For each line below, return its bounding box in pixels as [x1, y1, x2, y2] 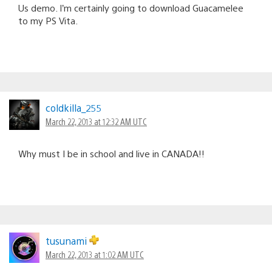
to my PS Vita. [18, 14, 78, 26]
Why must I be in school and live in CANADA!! [18, 147, 205, 159]
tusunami [46, 234, 89, 247]
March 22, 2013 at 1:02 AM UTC [46, 248, 144, 260]
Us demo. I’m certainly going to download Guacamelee [18, 1, 243, 13]
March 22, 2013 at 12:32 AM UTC [46, 115, 147, 127]
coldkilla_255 [46, 101, 102, 114]
